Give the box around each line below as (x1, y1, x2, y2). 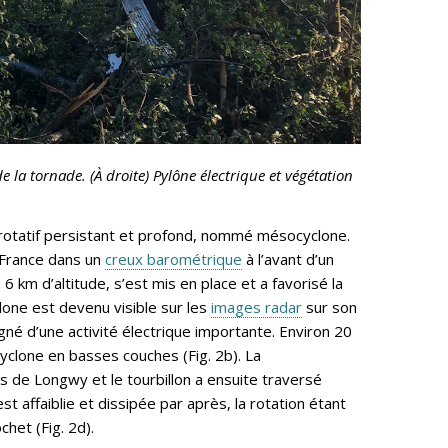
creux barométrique (105, 249, 242, 270)
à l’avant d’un (242, 249, 334, 270)
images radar (211, 297, 302, 318)
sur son (302, 297, 357, 318)
